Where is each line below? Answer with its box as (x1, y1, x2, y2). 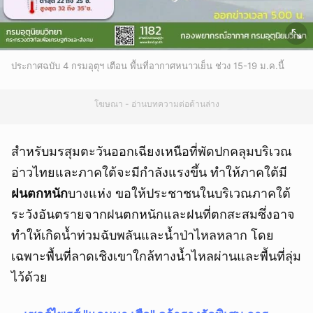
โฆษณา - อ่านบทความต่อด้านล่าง (94, 99, 219, 110)
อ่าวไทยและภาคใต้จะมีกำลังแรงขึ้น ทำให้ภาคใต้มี (11, 165, 287, 180)
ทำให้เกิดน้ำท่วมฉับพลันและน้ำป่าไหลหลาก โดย (11, 228, 274, 243)
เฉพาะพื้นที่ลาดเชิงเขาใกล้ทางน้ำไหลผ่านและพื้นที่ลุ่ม (11, 249, 301, 264)
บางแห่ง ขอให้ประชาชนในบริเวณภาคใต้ (68, 186, 291, 201)
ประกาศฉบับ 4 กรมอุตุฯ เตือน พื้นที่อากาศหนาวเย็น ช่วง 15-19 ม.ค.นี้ (11, 60, 284, 72)
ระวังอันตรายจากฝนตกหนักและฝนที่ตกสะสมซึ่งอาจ (11, 207, 295, 222)
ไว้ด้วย (11, 270, 48, 285)
